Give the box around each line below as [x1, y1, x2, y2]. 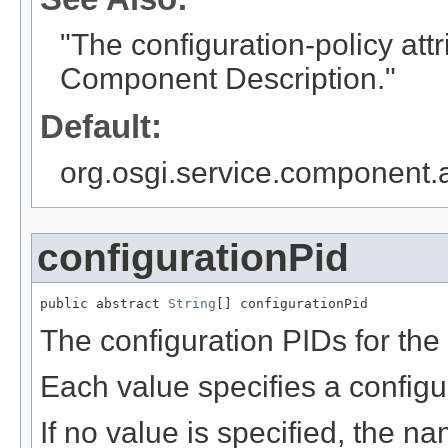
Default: [40, 108, 162, 146]
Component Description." [60, 62, 396, 96]
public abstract [40, 296, 168, 312]
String [168, 296, 216, 312]
